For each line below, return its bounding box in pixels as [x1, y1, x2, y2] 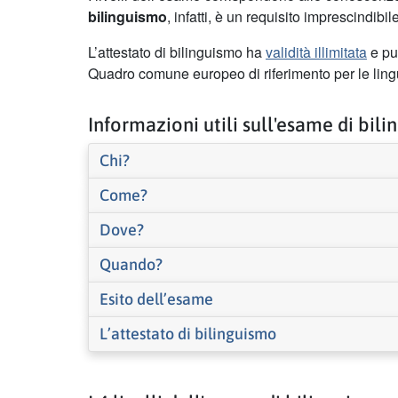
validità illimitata [266, 42, 367, 63]
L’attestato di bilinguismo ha [88, 42, 266, 63]
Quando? [99, 255, 163, 275]
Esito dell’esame [99, 290, 213, 309]
